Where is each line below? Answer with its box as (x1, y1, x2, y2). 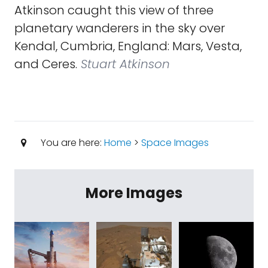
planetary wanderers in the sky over (14, 20, 225, 36)
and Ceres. (14, 56, 77, 72)
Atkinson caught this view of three (14, 2, 214, 19)
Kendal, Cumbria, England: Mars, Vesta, (14, 38, 242, 54)
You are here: (38, 136, 104, 150)
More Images (86, 183, 182, 203)
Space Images (141, 136, 209, 150)
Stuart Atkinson (77, 56, 170, 72)
